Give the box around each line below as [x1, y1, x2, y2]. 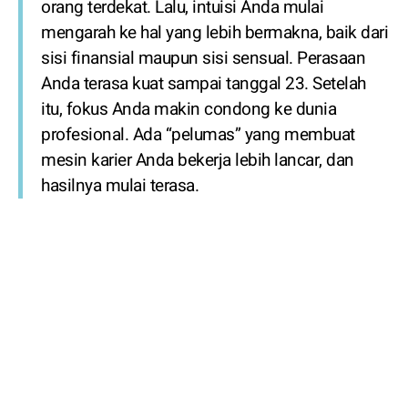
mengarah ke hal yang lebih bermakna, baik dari [41, 20, 388, 46]
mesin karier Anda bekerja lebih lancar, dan [41, 148, 354, 173]
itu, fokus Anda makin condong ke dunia [41, 97, 336, 122]
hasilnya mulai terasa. [41, 173, 199, 199]
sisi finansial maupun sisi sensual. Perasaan [41, 46, 365, 71]
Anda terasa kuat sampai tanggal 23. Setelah [41, 71, 366, 97]
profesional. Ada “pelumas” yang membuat [41, 122, 355, 148]
